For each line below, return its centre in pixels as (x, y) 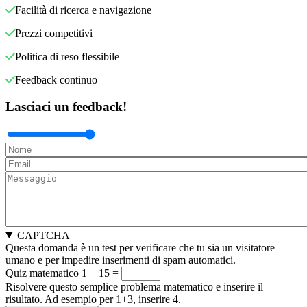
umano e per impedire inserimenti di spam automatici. (121, 260)
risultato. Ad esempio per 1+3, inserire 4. (93, 299)
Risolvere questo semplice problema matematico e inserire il (134, 286)
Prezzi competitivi (54, 34)
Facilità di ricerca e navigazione (83, 10)
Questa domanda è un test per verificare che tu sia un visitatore (140, 247)
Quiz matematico (42, 273)
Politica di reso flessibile (67, 57)
